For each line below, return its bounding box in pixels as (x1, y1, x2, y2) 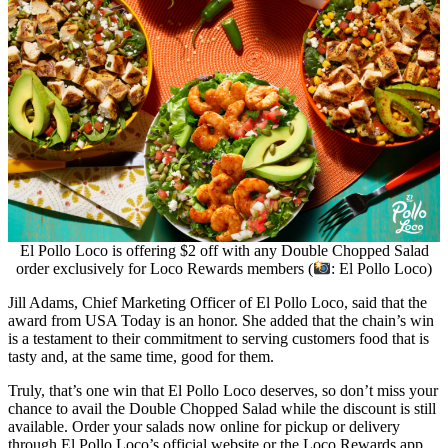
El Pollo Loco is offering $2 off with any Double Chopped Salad (19, 242, 429, 260)
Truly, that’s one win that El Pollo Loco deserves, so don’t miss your (8, 382, 438, 400)
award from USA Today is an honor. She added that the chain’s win (8, 312, 434, 330)
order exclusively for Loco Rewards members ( (15, 260, 313, 278)
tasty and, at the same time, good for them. (8, 348, 278, 366)
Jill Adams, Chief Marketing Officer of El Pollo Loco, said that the (8, 294, 427, 312)
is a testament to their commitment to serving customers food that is (8, 330, 429, 348)
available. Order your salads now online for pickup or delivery (8, 418, 400, 436)
